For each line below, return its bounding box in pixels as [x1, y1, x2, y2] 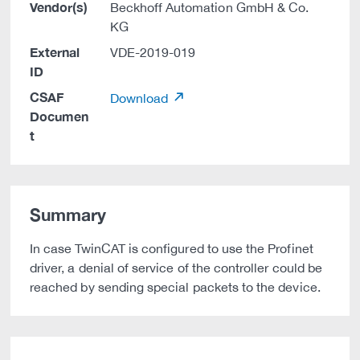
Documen [30, 108, 89, 124]
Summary [30, 205, 107, 225]
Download [109, 91, 172, 105]
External [30, 44, 80, 59]
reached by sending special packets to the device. [30, 280, 321, 294]
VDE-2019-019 [109, 45, 196, 59]
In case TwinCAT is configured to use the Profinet [30, 241, 313, 256]
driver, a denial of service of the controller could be [30, 260, 323, 275]
